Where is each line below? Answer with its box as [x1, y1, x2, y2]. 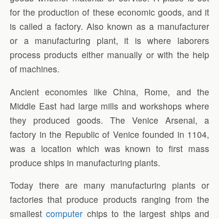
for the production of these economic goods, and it [10, 6, 209, 19]
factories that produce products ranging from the [10, 193, 209, 206]
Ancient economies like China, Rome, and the [10, 85, 209, 98]
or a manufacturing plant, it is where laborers [10, 34, 209, 47]
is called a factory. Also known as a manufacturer [10, 20, 209, 33]
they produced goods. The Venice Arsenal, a [10, 113, 209, 126]
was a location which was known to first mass [10, 142, 209, 154]
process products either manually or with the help [10, 48, 209, 61]
